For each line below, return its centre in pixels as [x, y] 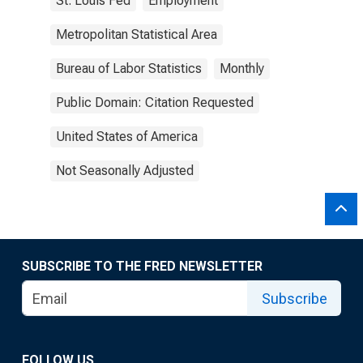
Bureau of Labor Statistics [129, 68]
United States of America [127, 137]
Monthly [242, 68]
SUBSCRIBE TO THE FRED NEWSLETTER [142, 266]
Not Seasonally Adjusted [125, 171]
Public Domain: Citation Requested [155, 102]
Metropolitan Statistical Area [137, 34]
